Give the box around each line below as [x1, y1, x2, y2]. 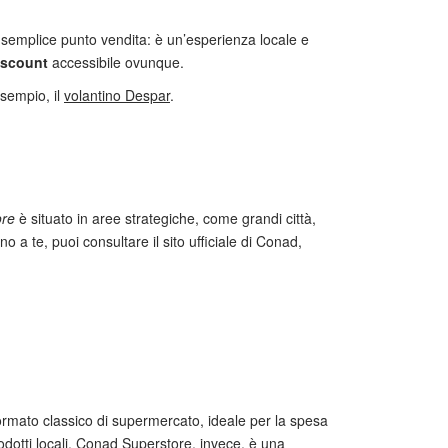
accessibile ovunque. [48, 52, 184, 72]
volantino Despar [64, 85, 170, 105]
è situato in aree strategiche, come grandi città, [15, 208, 316, 228]
